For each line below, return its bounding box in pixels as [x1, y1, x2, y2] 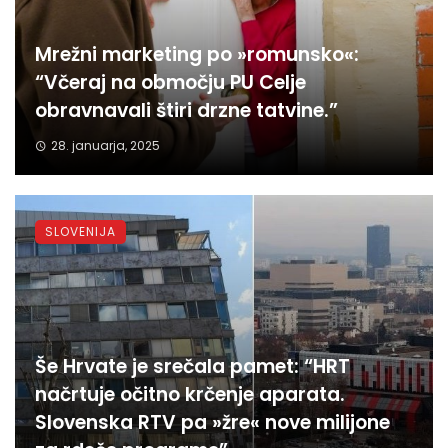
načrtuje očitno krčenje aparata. [35, 381, 345, 409]
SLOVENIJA [45, 223, 116, 241]
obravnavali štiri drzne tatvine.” [35, 97, 338, 125]
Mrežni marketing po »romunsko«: [35, 41, 359, 69]
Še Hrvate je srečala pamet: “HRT [35, 353, 350, 381]
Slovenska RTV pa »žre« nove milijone [35, 409, 390, 437]
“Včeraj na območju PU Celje [35, 69, 306, 97]
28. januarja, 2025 [50, 137, 160, 155]
